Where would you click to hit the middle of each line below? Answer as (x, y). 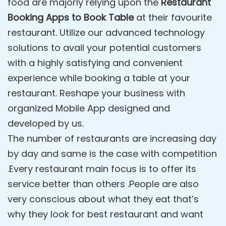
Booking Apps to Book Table (71, 17)
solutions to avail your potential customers (104, 48)
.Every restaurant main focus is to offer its (102, 169)
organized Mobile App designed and (89, 108)
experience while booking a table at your (99, 78)
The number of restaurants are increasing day (112, 138)
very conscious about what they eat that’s (103, 199)
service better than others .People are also (103, 184)
